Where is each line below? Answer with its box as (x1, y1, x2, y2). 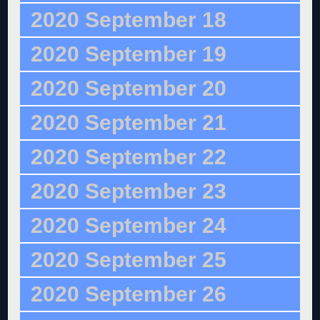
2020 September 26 (31, 282, 227, 306)
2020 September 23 (31, 179, 227, 204)
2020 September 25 (31, 248, 227, 272)
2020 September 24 (31, 214, 227, 238)
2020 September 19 (31, 42, 227, 66)
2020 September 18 (31, 8, 227, 32)
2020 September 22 (31, 145, 227, 169)
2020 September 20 (31, 76, 227, 101)
